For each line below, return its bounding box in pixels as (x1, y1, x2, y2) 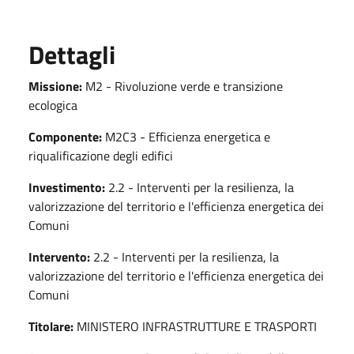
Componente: (28, 126, 102, 146)
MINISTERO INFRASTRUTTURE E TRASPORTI (73, 316, 317, 336)
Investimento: (28, 177, 105, 197)
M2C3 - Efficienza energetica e (102, 126, 270, 146)
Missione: (28, 76, 82, 96)
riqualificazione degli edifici (28, 145, 173, 165)
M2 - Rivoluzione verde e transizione (82, 76, 283, 96)
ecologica (28, 95, 77, 115)
